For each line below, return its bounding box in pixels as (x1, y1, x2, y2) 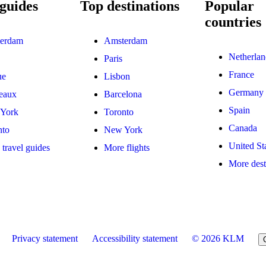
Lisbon (104, 71, 131, 81)
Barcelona (104, 88, 142, 99)
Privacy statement (12, 233, 78, 243)
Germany (228, 87, 264, 97)
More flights (104, 142, 150, 153)
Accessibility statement (92, 233, 178, 243)
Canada (228, 122, 257, 133)
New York (104, 124, 143, 135)
